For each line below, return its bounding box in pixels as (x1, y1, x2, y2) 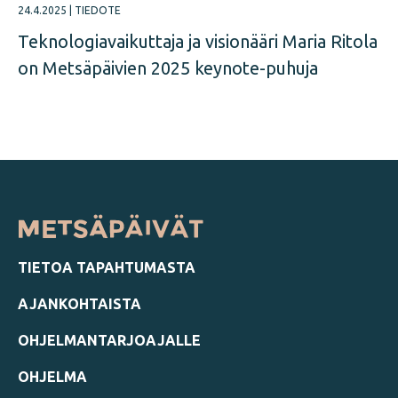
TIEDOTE (75, 4, 121, 17)
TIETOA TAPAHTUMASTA (18, 259, 195, 276)
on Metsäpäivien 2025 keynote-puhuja (18, 58, 318, 79)
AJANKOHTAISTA (18, 296, 141, 313)
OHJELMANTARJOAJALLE (18, 332, 201, 349)
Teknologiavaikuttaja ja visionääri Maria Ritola (18, 31, 378, 52)
